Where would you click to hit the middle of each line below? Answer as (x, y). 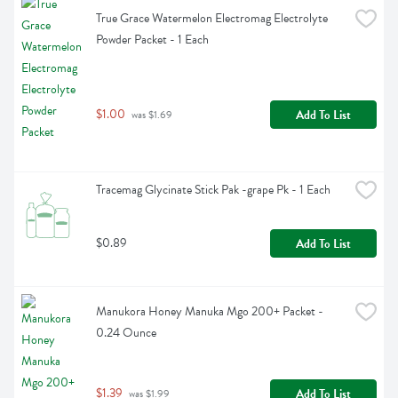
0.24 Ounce (126, 333)
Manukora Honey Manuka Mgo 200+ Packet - (210, 312)
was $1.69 (151, 115)
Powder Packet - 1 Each (152, 40)
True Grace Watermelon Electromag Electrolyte (212, 19)
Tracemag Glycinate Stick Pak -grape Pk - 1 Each (213, 190)
